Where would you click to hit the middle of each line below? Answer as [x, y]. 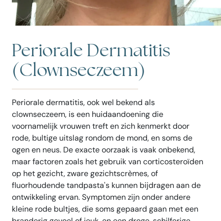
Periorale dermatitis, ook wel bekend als [83, 102]
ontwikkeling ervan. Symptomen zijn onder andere [101, 197]
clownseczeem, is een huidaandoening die [88, 114]
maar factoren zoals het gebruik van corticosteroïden [108, 161]
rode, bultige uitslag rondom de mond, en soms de [102, 138]
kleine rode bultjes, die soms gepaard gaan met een [105, 209]
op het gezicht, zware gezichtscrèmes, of [85, 173]
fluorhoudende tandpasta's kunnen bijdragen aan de [106, 185]
